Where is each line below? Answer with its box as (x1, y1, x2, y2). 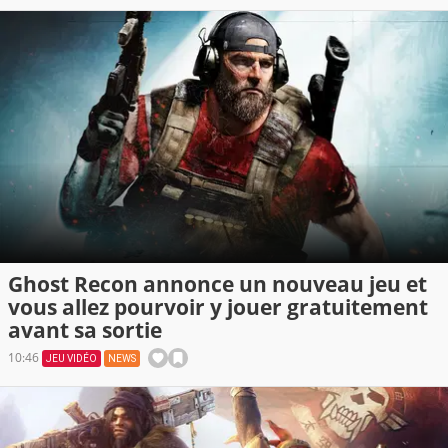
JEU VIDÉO (46, 352, 97, 364)
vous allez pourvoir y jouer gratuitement (8, 292, 428, 321)
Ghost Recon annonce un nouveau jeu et (8, 269, 427, 298)
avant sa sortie (8, 315, 162, 344)
